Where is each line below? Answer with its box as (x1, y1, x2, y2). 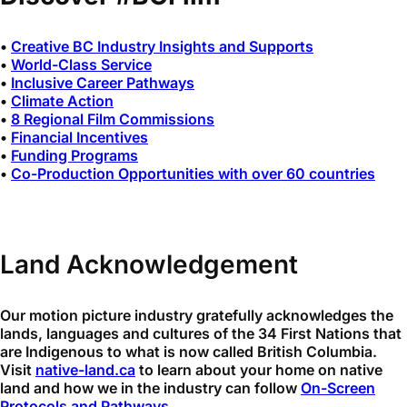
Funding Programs (11, 145, 138, 164)
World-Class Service (11, 55, 152, 74)
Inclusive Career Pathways (11, 73, 194, 92)
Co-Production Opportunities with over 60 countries (11, 164, 375, 183)
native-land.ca (35, 360, 135, 379)
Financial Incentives (11, 127, 148, 146)
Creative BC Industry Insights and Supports (11, 36, 313, 55)
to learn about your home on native (135, 360, 382, 379)
